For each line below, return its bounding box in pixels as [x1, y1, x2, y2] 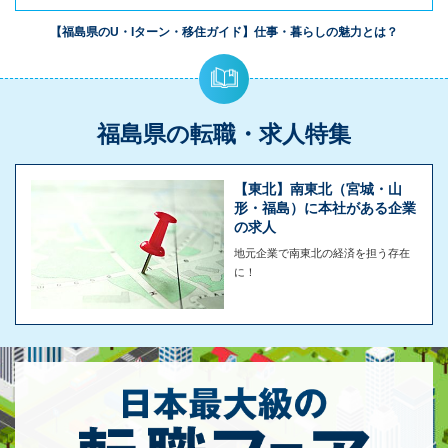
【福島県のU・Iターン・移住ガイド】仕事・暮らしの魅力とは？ [50, 25, 398, 39]
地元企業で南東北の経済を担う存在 [234, 247, 410, 259]
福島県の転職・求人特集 [97, 121, 351, 147]
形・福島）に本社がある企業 [234, 200, 416, 216]
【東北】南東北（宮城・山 [234, 181, 402, 197]
